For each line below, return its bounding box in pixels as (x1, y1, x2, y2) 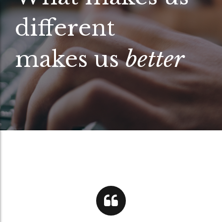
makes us (15, 45, 125, 73)
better (125, 45, 184, 73)
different (15, 13, 115, 42)
